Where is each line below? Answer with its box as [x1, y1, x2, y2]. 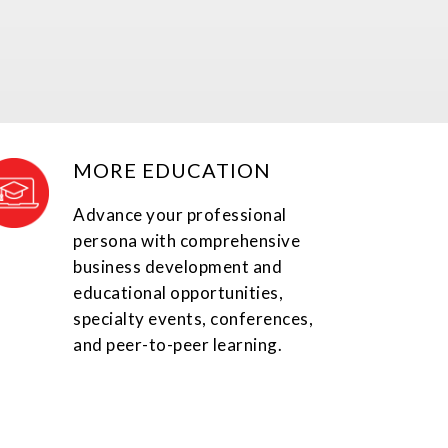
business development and [73, 256, 283, 278]
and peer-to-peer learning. [73, 334, 283, 356]
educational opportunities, [73, 282, 284, 304]
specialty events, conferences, [73, 308, 314, 330]
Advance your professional [73, 204, 287, 226]
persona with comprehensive [73, 230, 301, 252]
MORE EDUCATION [73, 158, 272, 183]
